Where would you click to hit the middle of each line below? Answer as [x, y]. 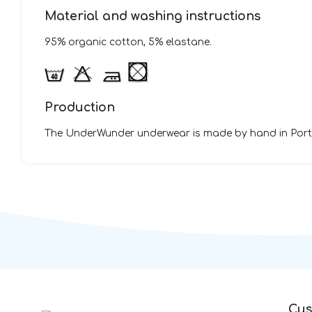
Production [80, 108]
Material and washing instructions [153, 17]
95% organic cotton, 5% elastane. [128, 42]
